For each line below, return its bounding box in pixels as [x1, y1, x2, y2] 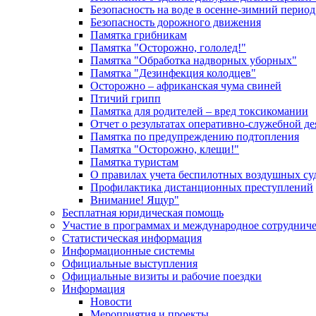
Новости [90, 296, 132, 308]
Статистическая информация [62, 232, 202, 244]
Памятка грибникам [90, 29, 187, 41]
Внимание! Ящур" [90, 194, 179, 206]
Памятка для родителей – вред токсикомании [90, 105, 308, 117]
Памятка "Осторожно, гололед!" [90, 42, 246, 54]
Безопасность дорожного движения [90, 16, 261, 28]
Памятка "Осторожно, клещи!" [90, 143, 239, 155]
